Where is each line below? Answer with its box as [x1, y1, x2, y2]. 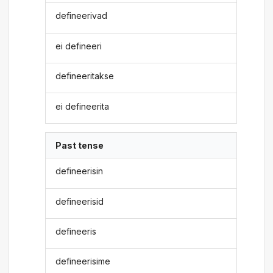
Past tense [55, 140, 104, 151]
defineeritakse [55, 71, 115, 82]
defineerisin [55, 166, 104, 177]
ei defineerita [55, 101, 110, 112]
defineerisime [55, 256, 111, 267]
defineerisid [55, 196, 104, 207]
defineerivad [55, 10, 108, 21]
